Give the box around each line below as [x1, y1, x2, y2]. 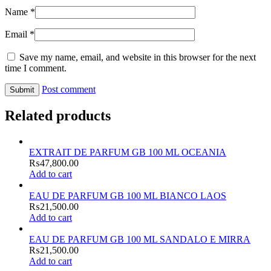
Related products [5, 108, 111, 124]
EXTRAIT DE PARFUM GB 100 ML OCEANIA [29, 147, 226, 158]
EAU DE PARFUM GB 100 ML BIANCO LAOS [29, 191, 226, 201]
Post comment [42, 83, 96, 94]
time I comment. [5, 62, 67, 73]
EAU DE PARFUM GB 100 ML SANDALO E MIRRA [29, 234, 250, 245]
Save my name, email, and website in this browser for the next [19, 51, 256, 62]
